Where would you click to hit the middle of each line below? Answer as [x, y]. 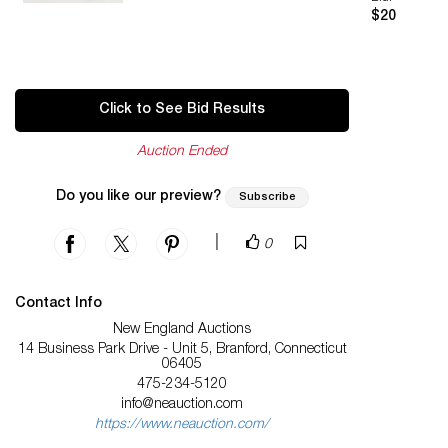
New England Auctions [182, 330]
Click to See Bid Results [182, 110]
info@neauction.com [182, 405]
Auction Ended [182, 152]
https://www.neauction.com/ [182, 425]
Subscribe [266, 198]
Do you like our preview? [138, 197]
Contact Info [58, 304]
